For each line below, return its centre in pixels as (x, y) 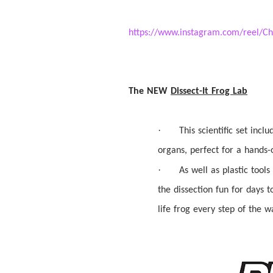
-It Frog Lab (223, 91)
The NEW (150, 91)
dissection (193, 190)
